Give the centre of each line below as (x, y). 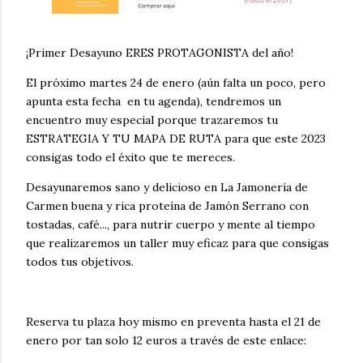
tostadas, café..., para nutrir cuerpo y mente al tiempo (171, 224)
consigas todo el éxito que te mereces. (130, 157)
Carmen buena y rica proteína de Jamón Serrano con (167, 205)
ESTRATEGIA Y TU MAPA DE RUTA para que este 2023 (176, 138)
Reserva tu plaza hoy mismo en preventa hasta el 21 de (173, 321)
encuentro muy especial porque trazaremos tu (152, 120)
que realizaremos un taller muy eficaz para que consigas (177, 243)
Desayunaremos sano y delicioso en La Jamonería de (167, 187)
